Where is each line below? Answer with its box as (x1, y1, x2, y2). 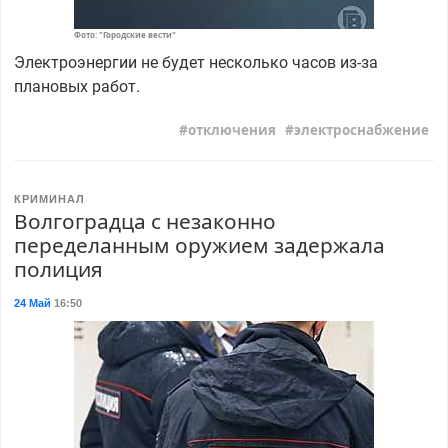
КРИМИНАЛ (13, 193, 85, 206)
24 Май (13, 297, 51, 310)
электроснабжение (294, 120, 430, 139)
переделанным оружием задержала (13, 231, 385, 260)
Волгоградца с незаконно (13, 207, 276, 236)
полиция (13, 255, 103, 284)
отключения (187, 120, 276, 139)
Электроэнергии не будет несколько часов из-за (13, 52, 378, 72)
